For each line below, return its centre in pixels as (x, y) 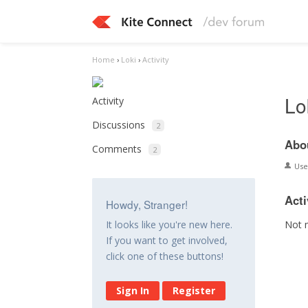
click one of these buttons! (165, 256)
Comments (117, 149)
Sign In (133, 290)
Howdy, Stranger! (147, 204)
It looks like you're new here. (169, 224)
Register (194, 290)
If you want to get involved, (167, 240)
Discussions (119, 125)
